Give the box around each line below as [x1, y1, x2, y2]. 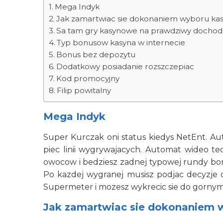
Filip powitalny [57, 86, 111, 95]
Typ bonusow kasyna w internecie [57, 38, 186, 47]
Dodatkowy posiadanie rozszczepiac [56, 62, 195, 71]
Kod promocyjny [56, 74, 120, 83]
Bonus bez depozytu [56, 50, 136, 59]
